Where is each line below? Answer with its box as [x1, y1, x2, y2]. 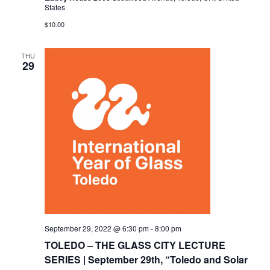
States [44, 2, 65, 13]
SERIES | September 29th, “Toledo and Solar [44, 253, 248, 267]
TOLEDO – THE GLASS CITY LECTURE [44, 238, 225, 253]
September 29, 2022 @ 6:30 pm [44, 223, 149, 234]
